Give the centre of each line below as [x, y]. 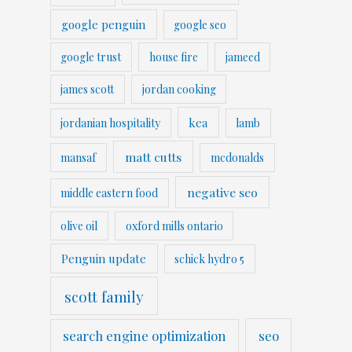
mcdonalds [238, 158]
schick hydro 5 [210, 259]
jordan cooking [179, 90]
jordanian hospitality [111, 123]
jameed [242, 57]
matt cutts [154, 157]
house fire [173, 57]
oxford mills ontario [174, 225]
